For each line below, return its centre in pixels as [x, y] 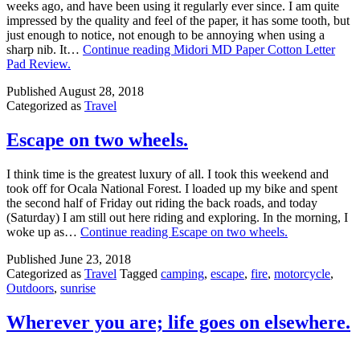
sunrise [78, 288]
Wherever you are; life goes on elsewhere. [178, 322]
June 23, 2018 [95, 259]
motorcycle [302, 273]
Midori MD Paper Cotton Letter [254, 49]
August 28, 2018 [101, 91]
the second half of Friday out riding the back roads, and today [162, 202]
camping [182, 273]
